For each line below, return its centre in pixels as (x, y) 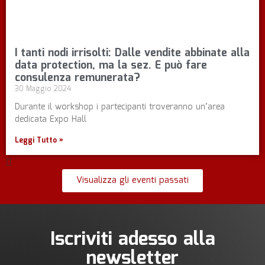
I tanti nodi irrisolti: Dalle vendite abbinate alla (132, 54)
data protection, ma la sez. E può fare (111, 66)
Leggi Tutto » (39, 141)
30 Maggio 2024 (43, 89)
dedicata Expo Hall (51, 120)
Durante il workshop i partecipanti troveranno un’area (120, 107)
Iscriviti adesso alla (132, 240)
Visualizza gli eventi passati (132, 181)
